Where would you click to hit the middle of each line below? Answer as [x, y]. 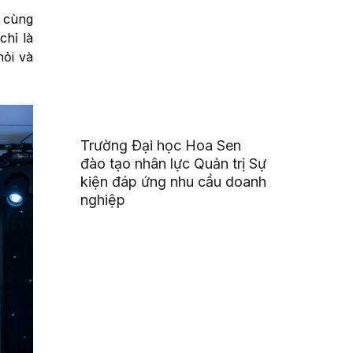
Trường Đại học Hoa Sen [161, 146]
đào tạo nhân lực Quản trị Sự [174, 164]
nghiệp [103, 200]
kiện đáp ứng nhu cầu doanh [174, 182]
